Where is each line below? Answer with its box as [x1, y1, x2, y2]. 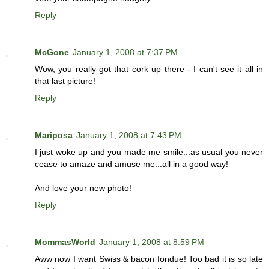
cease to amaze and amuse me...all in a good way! [35, 159, 228, 169]
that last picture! [35, 76, 95, 86]
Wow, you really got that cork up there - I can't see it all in [35, 64, 263, 74]
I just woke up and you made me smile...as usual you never [35, 147, 263, 157]
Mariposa [35, 130, 73, 141]
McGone [35, 47, 69, 58]
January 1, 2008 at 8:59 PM [99, 237, 204, 247]
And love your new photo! [35, 183, 131, 193]
